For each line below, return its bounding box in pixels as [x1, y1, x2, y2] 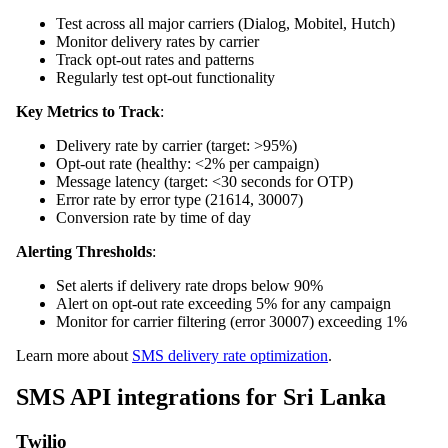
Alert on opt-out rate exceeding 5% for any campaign [56, 294, 391, 312]
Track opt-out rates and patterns [56, 50, 254, 68]
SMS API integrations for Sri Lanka [16, 384, 386, 411]
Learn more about [16, 346, 132, 364]
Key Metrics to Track [16, 102, 160, 120]
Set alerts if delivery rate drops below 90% [56, 276, 323, 294]
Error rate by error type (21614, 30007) [56, 190, 303, 208]
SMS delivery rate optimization [132, 346, 328, 364]
